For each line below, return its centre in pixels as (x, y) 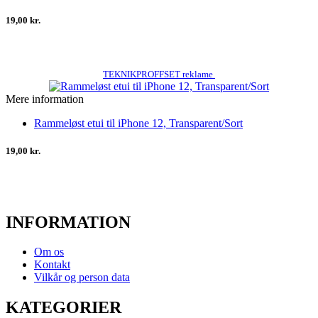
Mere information (45, 99)
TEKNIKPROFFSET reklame (159, 75)
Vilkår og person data (82, 278)
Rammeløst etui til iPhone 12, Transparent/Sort (138, 124)
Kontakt (52, 265)
